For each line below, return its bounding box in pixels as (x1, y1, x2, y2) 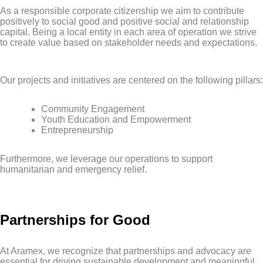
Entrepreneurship (41, 125, 113, 136)
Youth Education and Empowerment (41, 114, 191, 125)
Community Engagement (41, 104, 144, 114)
